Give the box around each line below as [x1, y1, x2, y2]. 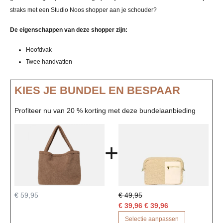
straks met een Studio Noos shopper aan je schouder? [10, 6, 157, 13]
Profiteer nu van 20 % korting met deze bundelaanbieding [14, 106, 196, 114]
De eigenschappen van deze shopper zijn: [10, 26, 127, 33]
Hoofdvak [26, 46, 52, 53]
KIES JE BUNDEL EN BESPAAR [14, 84, 180, 97]
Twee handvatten [26, 58, 72, 65]
